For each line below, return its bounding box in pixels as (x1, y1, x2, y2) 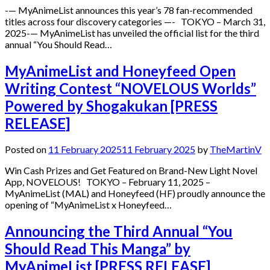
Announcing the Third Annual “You (5, 222, 233, 240)
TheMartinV (210, 143, 262, 155)
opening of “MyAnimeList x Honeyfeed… (5, 199, 172, 211)
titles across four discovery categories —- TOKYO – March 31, (5, 15, 265, 27)
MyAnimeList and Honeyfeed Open (5, 61, 236, 80)
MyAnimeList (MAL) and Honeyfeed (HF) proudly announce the (5, 187, 265, 199)
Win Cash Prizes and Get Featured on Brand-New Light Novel (5, 165, 257, 177)
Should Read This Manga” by (5, 240, 190, 258)
